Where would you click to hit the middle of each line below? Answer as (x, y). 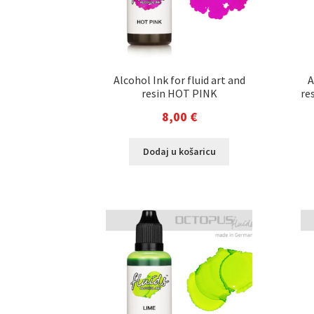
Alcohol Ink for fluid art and (179, 80)
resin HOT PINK (179, 93)
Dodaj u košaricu (179, 152)
